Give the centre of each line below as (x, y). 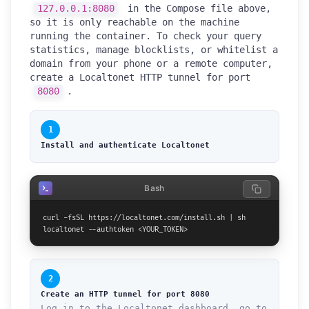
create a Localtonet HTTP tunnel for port (140, 77)
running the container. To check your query (146, 36)
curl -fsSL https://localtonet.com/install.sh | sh (144, 218)
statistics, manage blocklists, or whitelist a (154, 49)
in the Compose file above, (196, 8)
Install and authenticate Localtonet (125, 145)
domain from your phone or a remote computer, (151, 63)
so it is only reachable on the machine (134, 22)
